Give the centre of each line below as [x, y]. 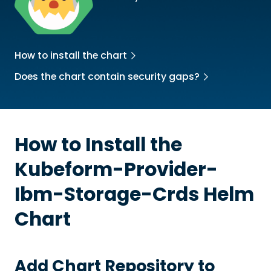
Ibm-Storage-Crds [106, 194]
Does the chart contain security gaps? [107, 77]
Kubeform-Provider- [116, 170]
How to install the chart [70, 56]
